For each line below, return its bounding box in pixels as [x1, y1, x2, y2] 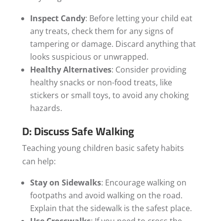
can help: [22, 155, 56, 167]
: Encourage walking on [101, 177, 186, 188]
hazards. [30, 102, 62, 113]
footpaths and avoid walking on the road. [30, 189, 183, 201]
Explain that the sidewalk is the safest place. [30, 202, 192, 214]
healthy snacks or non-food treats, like [30, 76, 172, 88]
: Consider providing [111, 64, 186, 75]
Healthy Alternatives [30, 64, 111, 75]
